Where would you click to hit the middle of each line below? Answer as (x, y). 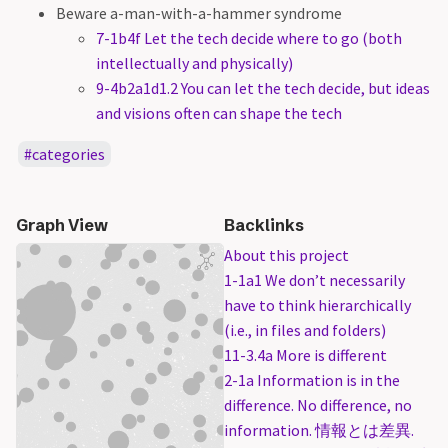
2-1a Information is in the (312, 380)
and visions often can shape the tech (219, 113)
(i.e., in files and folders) (305, 330)
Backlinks (264, 225)
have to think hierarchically (317, 305)
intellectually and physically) (194, 63)
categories (68, 154)
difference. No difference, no (318, 405)
